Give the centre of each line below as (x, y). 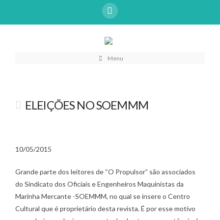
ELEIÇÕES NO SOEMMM (86, 105)
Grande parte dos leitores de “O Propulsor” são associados (106, 171)
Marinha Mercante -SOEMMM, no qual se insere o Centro (103, 196)
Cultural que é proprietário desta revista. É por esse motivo (106, 208)
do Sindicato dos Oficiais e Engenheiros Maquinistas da (100, 184)
